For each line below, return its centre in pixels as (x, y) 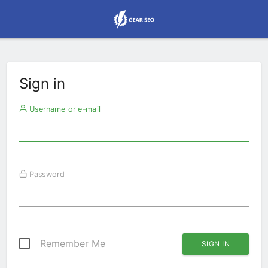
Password (45, 174)
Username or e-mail (63, 109)
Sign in (42, 83)
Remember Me (73, 243)
